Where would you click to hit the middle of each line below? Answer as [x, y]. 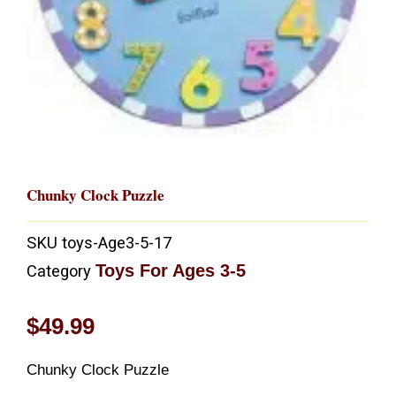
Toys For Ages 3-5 [171, 271]
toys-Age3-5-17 [117, 243]
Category [59, 271]
